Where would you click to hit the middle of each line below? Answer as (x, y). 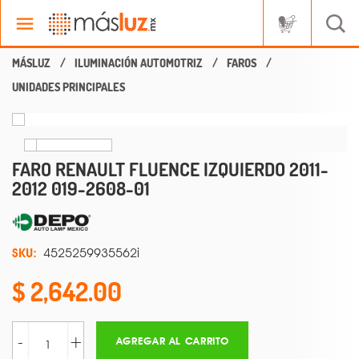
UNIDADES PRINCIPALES (69, 87)
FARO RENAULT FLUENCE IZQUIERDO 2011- (170, 169)
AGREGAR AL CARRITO (172, 341)
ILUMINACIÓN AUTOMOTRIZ (139, 63)
